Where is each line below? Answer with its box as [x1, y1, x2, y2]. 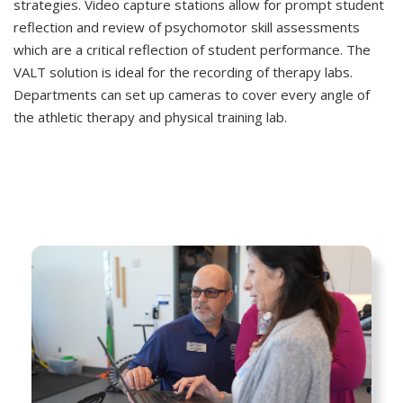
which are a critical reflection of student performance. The [13, 40, 371, 59]
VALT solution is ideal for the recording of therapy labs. [13, 63, 353, 82]
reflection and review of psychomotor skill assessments [13, 18, 360, 37]
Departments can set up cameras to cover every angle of [13, 85, 370, 104]
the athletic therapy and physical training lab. [13, 108, 287, 127]
